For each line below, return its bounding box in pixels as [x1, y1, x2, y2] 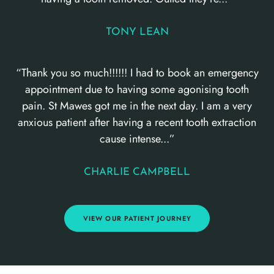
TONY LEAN [105, 26, 169, 37]
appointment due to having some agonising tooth [25, 81, 249, 97]
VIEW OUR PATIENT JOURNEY [83, 213, 191, 223]
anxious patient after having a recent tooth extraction [18, 114, 256, 130]
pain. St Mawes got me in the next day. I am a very [22, 97, 252, 114]
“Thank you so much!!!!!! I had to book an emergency [15, 64, 259, 81]
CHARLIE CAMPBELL [84, 166, 190, 177]
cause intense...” [99, 130, 175, 147]
